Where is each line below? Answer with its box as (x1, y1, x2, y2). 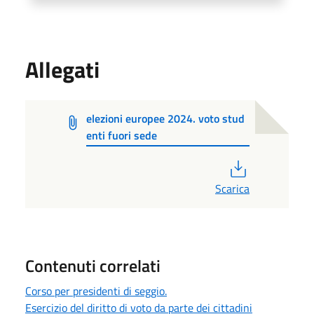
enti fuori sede (86, 126, 157, 144)
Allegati (25, 52, 100, 86)
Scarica (215, 179, 250, 197)
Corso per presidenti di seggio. (25, 282, 167, 299)
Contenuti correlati (25, 252, 161, 278)
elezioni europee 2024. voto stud (86, 109, 245, 127)
